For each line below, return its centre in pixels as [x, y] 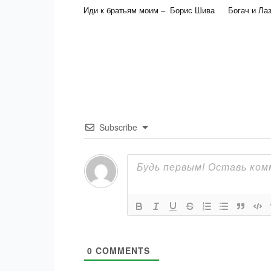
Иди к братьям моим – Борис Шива [149, 10]
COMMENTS [121, 250]
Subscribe [118, 127]
